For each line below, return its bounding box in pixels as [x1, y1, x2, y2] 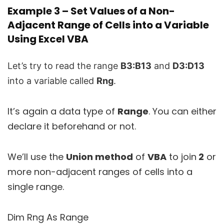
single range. [7, 180, 64, 193]
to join [166, 150, 196, 163]
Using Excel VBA [7, 31, 88, 46]
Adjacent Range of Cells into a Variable [7, 17, 209, 32]
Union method [66, 150, 133, 163]
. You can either [148, 104, 216, 117]
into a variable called [7, 75, 96, 86]
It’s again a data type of [7, 104, 117, 117]
